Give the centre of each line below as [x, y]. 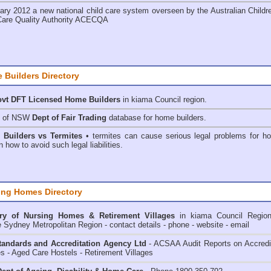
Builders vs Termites [43, 136]
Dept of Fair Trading [69, 118]
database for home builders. [156, 118]
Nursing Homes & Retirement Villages [99, 216]
